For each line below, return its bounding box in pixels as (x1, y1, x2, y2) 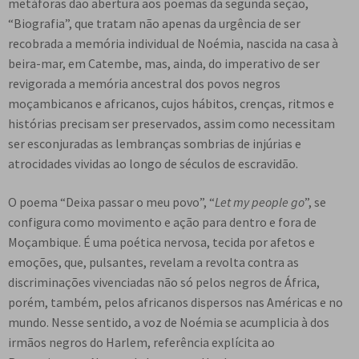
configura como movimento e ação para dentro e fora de (8, 213, 317, 230)
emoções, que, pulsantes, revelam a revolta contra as (8, 253, 299, 270)
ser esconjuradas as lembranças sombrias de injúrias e (8, 135, 301, 152)
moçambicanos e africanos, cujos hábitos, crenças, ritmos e (8, 95, 334, 112)
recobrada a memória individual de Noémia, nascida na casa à (8, 35, 338, 52)
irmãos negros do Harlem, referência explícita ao (8, 333, 275, 350)
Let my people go (215, 193, 305, 210)
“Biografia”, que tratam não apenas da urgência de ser (8, 15, 301, 32)
